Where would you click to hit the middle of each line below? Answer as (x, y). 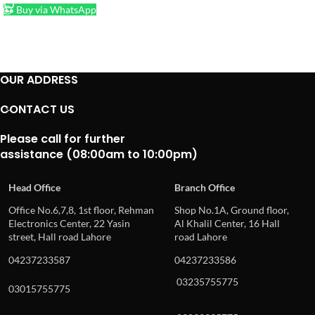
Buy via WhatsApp (56, 9)
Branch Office (205, 187)
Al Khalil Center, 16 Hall (227, 223)
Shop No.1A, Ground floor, (232, 210)
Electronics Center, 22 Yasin (69, 223)
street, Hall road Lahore (60, 236)
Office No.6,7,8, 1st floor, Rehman (81, 210)
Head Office (34, 187)
